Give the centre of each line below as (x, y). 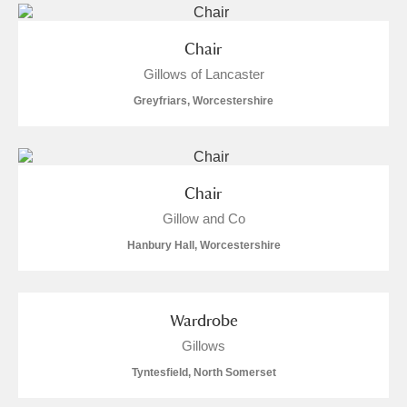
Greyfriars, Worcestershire (203, 101)
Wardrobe (203, 320)
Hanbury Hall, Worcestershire (203, 245)
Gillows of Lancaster (203, 74)
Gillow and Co (203, 218)
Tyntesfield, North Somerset (203, 372)
